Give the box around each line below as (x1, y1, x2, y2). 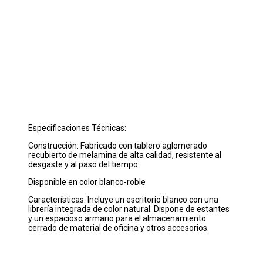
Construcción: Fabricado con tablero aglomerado (28, 141, 207, 151)
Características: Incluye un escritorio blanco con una (28, 195, 218, 205)
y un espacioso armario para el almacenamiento (28, 214, 206, 224)
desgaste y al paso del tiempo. (28, 160, 140, 170)
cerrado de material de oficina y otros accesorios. (28, 223, 209, 233)
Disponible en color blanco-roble (28, 177, 146, 187)
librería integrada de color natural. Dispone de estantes (28, 204, 230, 214)
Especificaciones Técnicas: (28, 123, 126, 133)
